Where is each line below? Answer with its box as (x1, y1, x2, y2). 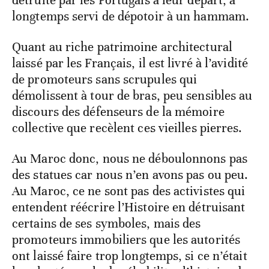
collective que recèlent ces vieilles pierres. (12, 119, 243, 136)
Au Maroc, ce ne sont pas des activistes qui (12, 183, 246, 199)
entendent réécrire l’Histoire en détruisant (12, 199, 246, 215)
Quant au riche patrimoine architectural (12, 38, 232, 55)
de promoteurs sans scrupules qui (12, 71, 198, 87)
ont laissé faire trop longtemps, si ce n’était (12, 247, 247, 264)
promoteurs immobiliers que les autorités (12, 231, 241, 247)
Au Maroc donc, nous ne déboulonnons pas (12, 150, 247, 166)
